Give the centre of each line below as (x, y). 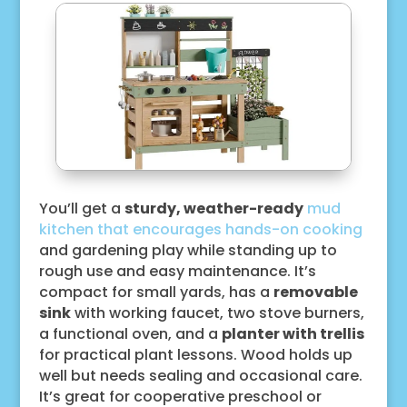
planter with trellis (293, 333)
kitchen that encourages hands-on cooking (200, 229)
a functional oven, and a (130, 333)
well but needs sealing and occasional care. (200, 375)
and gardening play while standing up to (188, 250)
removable (315, 292)
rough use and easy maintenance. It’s (177, 271)
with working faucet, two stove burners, (217, 313)
